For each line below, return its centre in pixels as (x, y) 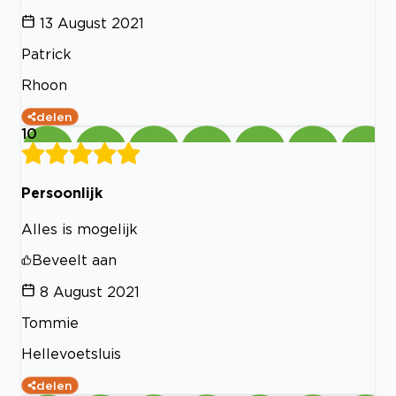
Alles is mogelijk (80, 228)
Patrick (46, 53)
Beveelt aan (74, 259)
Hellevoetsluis (71, 353)
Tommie (50, 322)
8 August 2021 (90, 291)
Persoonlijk (62, 193)
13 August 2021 (92, 23)
